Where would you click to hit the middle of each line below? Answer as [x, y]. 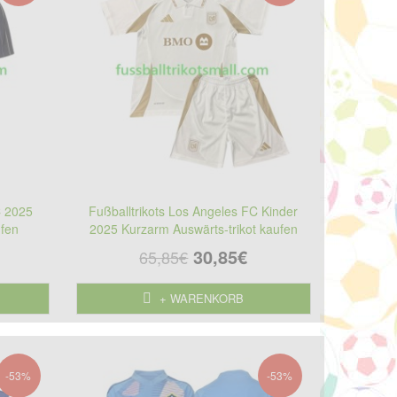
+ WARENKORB [200, 298]
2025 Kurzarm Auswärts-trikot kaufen [193, 228]
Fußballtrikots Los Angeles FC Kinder [194, 210]
